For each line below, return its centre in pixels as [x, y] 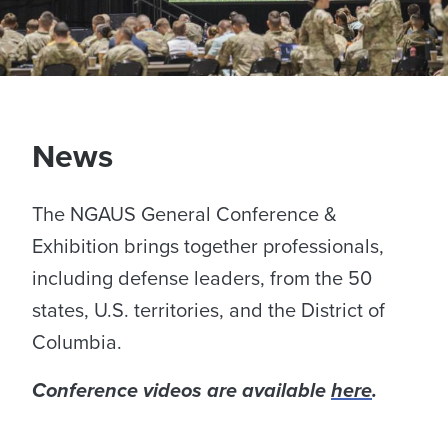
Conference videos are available [181, 390]
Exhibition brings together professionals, [208, 246]
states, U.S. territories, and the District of [208, 310]
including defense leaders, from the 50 [202, 278]
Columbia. [77, 342]
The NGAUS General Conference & [184, 214]
